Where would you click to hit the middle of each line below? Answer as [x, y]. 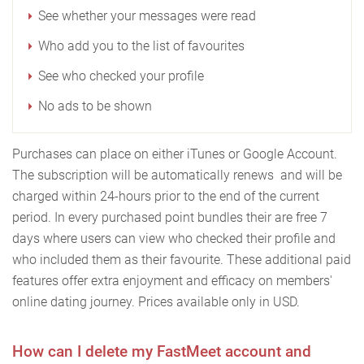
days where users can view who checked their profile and [174, 239]
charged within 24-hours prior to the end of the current [166, 197]
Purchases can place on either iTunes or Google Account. [175, 154]
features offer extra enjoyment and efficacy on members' [172, 281]
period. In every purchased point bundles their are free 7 [170, 218]
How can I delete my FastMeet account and [162, 352]
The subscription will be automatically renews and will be [177, 175]
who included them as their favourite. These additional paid [182, 260]
